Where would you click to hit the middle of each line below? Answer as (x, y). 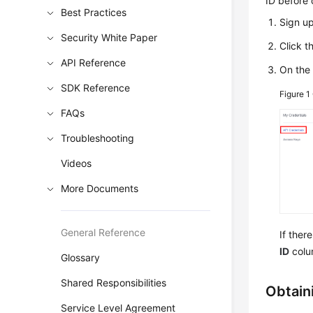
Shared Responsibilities (114, 283)
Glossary (81, 257)
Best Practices (94, 12)
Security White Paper (109, 37)
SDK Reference (96, 88)
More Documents (100, 188)
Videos (77, 163)
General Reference (103, 232)
